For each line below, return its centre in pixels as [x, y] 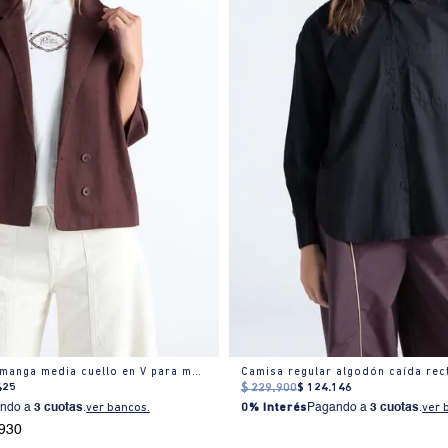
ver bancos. [117, 408]
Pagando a [338, 408]
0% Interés [273, 408]
